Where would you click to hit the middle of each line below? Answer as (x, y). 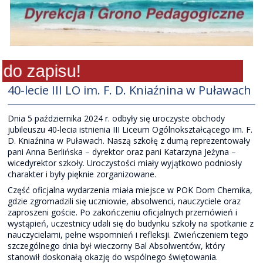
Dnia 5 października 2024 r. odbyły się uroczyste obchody (117, 118)
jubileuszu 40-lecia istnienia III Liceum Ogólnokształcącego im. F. (130, 129)
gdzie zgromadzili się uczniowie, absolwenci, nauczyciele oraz (124, 201)
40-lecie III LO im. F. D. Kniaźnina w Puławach (130, 90)
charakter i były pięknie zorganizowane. (82, 174)
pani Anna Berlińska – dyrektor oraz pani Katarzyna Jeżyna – (122, 152)
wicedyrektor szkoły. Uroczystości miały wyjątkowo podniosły (125, 163)
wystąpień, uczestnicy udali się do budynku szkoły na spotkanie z (131, 223)
